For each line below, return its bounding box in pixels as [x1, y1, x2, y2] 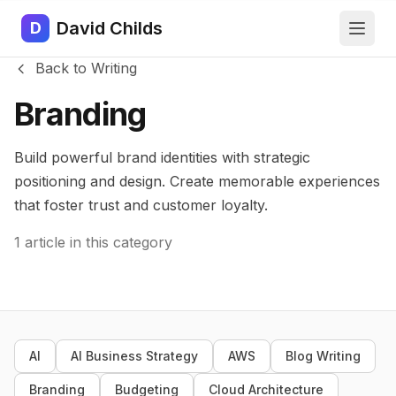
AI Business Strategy [71, 347, 198, 363]
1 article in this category [14, 232, 172, 251]
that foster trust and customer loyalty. [14, 195, 268, 214]
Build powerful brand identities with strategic [14, 148, 310, 166]
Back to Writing [35, 59, 137, 77]
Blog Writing [286, 347, 361, 363]
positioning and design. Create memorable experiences [14, 171, 380, 190]
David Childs [57, 18, 163, 39]
